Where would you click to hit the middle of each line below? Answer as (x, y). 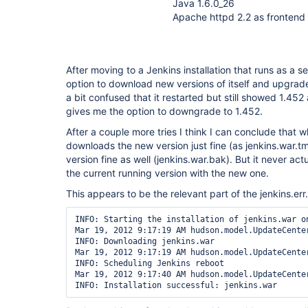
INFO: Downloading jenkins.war (145, 241)
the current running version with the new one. (167, 173)
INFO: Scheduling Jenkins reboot (150, 263)
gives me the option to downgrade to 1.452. (164, 111)
